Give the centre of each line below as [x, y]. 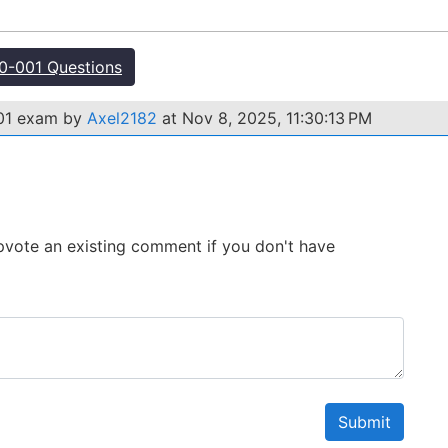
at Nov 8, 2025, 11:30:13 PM [264, 118]
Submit [364, 422]
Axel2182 [122, 118]
